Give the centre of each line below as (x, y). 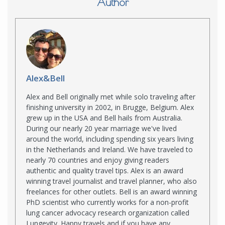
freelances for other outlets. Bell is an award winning (111, 191)
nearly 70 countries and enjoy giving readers (98, 160)
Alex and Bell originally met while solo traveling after (111, 96)
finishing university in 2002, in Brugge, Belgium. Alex (110, 107)
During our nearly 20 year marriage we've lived (101, 128)
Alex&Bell (45, 78)
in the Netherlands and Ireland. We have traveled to (109, 149)
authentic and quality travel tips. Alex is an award (105, 170)
